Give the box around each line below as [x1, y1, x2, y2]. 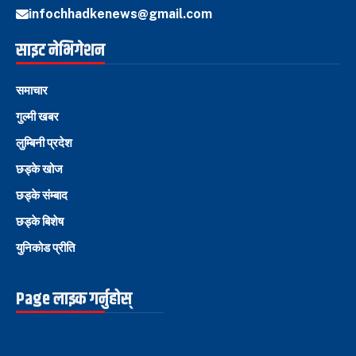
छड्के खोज [16, 162, 63, 176]
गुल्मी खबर [16, 110, 59, 124]
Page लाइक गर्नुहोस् [16, 286, 132, 314]
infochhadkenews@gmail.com [29, 6, 212, 22]
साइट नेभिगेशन [16, 37, 105, 65]
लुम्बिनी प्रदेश [16, 136, 72, 150]
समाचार [16, 83, 48, 98]
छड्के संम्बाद [16, 188, 68, 203]
